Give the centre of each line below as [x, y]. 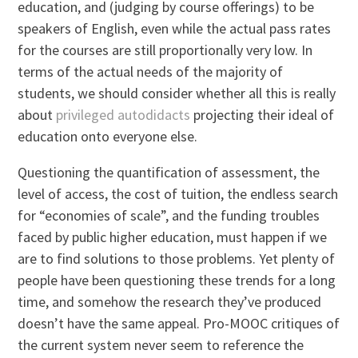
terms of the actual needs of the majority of [151, 72]
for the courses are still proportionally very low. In [165, 50]
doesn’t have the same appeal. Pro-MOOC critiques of [179, 324]
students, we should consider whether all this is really [177, 93]
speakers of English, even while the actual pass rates [175, 29]
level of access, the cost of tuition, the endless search [178, 194]
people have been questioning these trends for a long [177, 280]
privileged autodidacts [123, 115]
